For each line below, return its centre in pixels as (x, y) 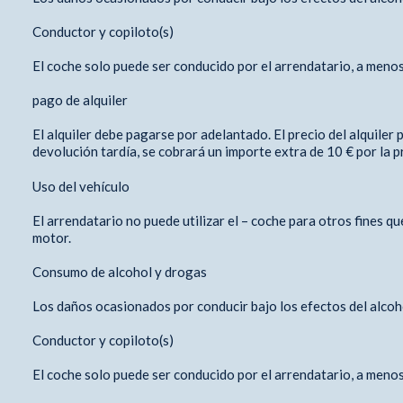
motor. (53, 237)
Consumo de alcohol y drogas (121, 271)
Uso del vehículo (82, 186)
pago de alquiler (80, 99)
